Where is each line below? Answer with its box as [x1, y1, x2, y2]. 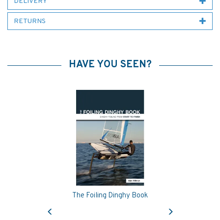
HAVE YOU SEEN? [68, 58, 152, 71]
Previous [49, 199, 77, 208]
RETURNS [14, 17, 46, 26]
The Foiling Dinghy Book [72, 191, 148, 200]
